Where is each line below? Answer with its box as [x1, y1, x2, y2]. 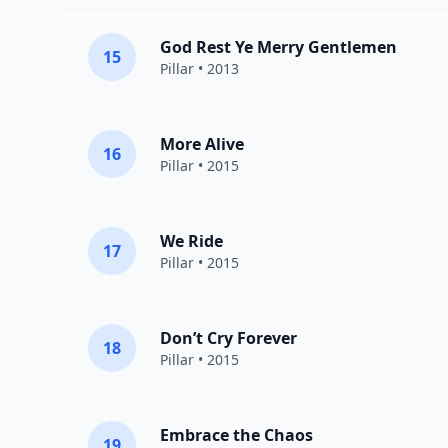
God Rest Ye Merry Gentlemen [160, 36, 397, 59]
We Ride [160, 230, 223, 253]
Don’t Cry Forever [160, 327, 297, 350]
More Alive [160, 133, 244, 156]
